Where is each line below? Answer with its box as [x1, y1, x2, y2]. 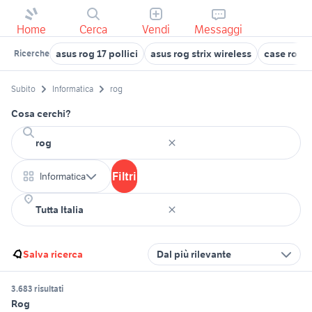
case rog [264, 47, 304, 60]
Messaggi [194, 22, 243, 36]
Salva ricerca [23, 248, 83, 261]
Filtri [112, 169, 136, 184]
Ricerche [14, 48, 49, 58]
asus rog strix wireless [150, 47, 251, 60]
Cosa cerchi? [11, 107, 71, 120]
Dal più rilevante [157, 248, 231, 261]
